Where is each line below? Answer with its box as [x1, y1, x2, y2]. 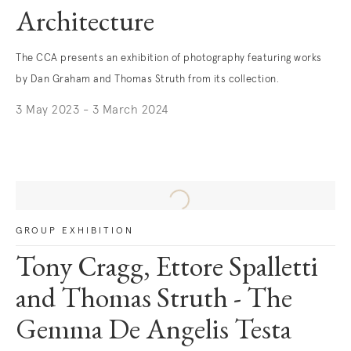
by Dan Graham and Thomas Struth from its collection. [16, 74, 279, 85]
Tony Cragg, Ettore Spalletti [16, 255, 318, 284]
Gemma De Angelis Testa [16, 318, 291, 346]
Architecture [16, 10, 154, 38]
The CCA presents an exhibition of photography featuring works [16, 53, 322, 63]
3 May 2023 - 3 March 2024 [16, 104, 168, 116]
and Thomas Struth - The [16, 287, 292, 315]
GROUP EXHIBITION [16, 226, 134, 236]
